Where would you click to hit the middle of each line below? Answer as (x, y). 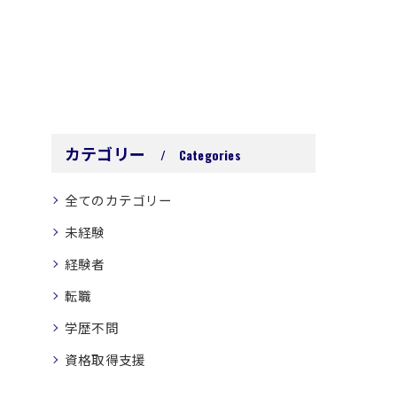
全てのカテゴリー (119, 200)
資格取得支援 (105, 360)
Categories (210, 155)
